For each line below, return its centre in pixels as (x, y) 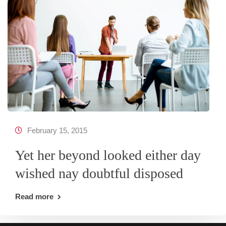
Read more (34, 196)
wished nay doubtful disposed (99, 173)
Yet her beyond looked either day (108, 155)
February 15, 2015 (57, 130)
